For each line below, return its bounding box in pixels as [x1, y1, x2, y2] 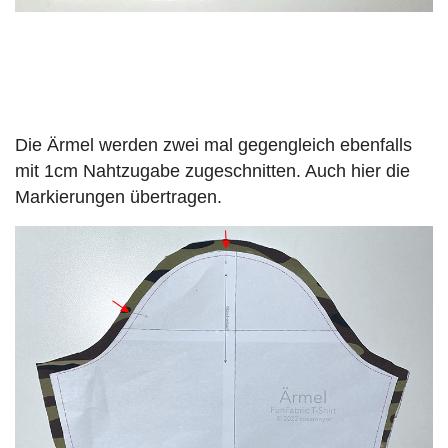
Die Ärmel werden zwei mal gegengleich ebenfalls [15, 135, 412, 156]
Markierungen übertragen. [15, 187, 222, 208]
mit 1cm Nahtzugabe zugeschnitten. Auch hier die [15, 161, 410, 182]
